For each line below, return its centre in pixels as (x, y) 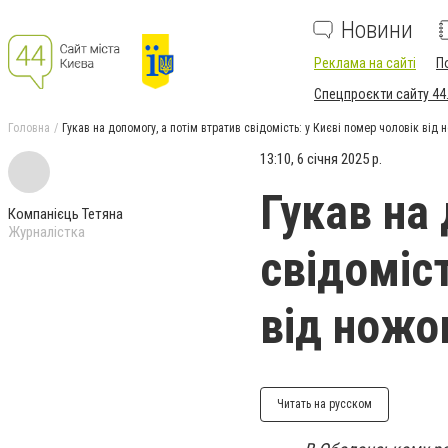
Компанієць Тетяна (65, 214)
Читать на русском (324, 404)
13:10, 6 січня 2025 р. (321, 159)
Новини (377, 30)
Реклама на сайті (365, 63)
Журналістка (46, 232)
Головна (29, 128)
